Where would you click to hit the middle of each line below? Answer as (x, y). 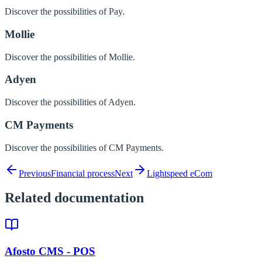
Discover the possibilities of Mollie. (70, 57)
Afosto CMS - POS (50, 251)
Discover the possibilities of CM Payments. (84, 147)
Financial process (83, 173)
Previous (35, 173)
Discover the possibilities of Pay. (65, 12)
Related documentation (74, 198)
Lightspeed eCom (180, 173)
